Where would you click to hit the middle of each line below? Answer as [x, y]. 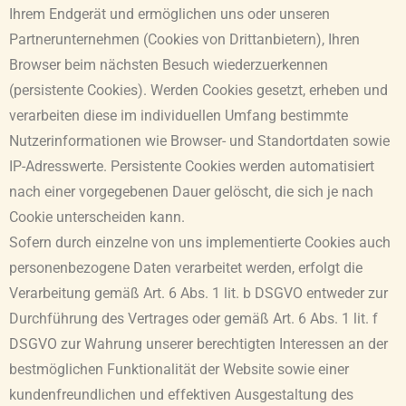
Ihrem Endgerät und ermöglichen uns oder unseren [169, 14]
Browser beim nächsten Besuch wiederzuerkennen [169, 65]
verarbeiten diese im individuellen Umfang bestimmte [179, 116]
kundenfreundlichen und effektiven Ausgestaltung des [181, 395]
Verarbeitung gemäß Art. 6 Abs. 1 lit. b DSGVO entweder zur [198, 293]
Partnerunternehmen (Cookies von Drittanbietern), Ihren [184, 39]
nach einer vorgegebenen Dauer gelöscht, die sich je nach [191, 192]
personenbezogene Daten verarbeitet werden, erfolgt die [186, 268]
